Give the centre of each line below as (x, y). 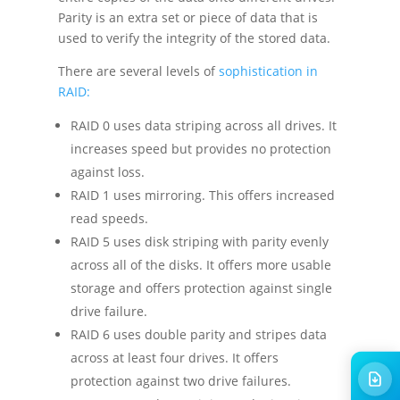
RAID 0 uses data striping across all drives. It (203, 126)
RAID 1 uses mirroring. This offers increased (202, 196)
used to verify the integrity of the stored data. (194, 38)
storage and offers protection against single (201, 288)
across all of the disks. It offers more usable (200, 265)
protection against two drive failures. (180, 381)
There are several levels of (138, 71)
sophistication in (268, 71)
